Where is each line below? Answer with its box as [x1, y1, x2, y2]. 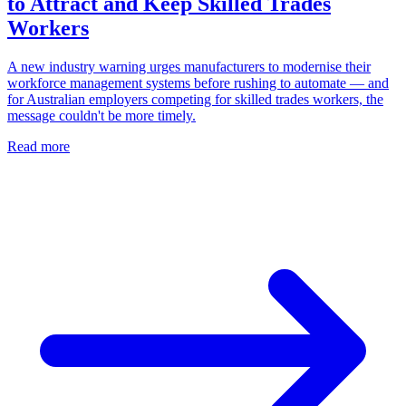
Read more [7, 138, 70, 154]
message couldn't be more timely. [7, 107, 196, 123]
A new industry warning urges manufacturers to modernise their [7, 58, 371, 74]
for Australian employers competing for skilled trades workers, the [7, 91, 383, 107]
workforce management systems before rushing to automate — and [7, 74, 389, 91]
